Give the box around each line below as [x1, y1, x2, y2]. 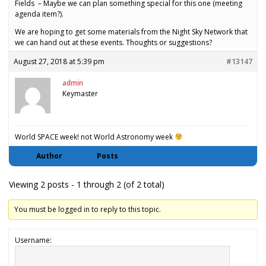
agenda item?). [15, 9, 64, 20]
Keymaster [62, 88, 98, 99]
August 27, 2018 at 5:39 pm [14, 56, 104, 67]
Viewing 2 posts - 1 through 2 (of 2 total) [9, 179, 164, 191]
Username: [15, 235, 52, 246]
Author [36, 151, 62, 161]
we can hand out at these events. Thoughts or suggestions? [15, 37, 212, 48]
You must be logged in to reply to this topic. [14, 204, 161, 215]
